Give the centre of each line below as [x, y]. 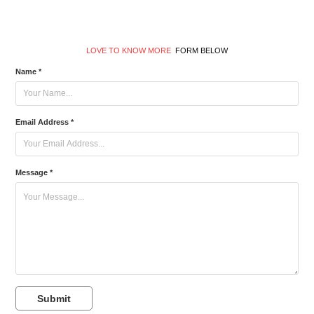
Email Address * [45, 122]
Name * [29, 71]
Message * [34, 172]
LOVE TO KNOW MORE [129, 50]
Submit [54, 298]
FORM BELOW [199, 50]
